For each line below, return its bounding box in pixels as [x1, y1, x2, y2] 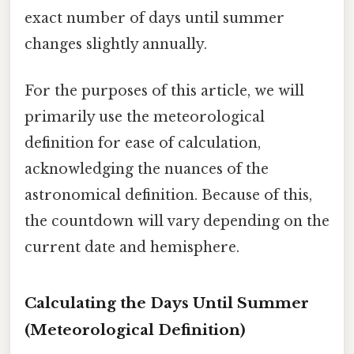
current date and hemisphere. [24, 239, 239, 257]
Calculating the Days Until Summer [24, 294, 309, 313]
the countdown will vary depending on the [24, 213, 330, 231]
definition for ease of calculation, [24, 134, 261, 153]
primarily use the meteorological [24, 108, 265, 126]
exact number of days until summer [24, 9, 284, 28]
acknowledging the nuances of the [24, 160, 269, 179]
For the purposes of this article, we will [24, 82, 304, 100]
